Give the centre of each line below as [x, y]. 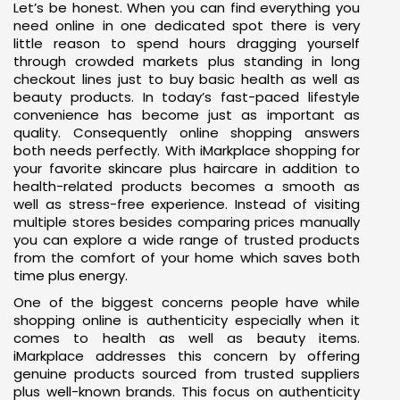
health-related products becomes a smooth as [187, 186]
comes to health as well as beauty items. [187, 337]
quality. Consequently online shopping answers [187, 132]
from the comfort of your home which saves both [187, 257]
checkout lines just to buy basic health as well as [187, 79]
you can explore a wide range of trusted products [187, 239]
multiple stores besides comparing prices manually [187, 221]
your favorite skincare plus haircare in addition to [187, 168]
